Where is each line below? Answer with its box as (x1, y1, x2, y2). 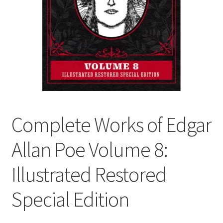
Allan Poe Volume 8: (11, 136, 168, 163)
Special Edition (11, 186, 129, 213)
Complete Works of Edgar (11, 111, 212, 138)
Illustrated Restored (11, 161, 166, 188)
